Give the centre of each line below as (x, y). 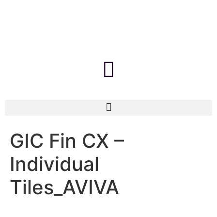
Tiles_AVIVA (64, 187)
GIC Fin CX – (67, 140)
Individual (54, 164)
